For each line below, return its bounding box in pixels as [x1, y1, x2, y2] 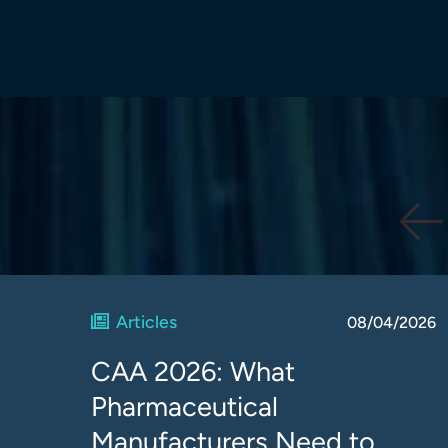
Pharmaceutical [91, 390, 278, 423]
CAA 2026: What [91, 355, 295, 388]
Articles [116, 311, 178, 332]
